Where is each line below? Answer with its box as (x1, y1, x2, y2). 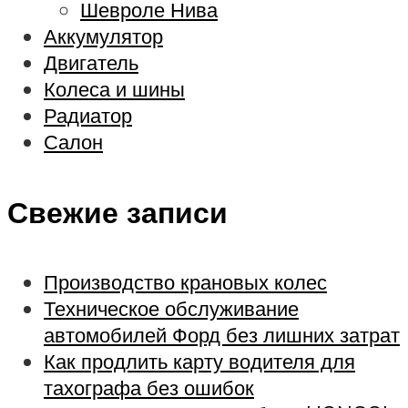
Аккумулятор (44, 23, 163, 50)
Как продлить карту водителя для (44, 348, 355, 375)
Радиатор (44, 102, 132, 129)
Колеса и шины (44, 76, 185, 103)
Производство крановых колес (44, 269, 327, 296)
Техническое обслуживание (44, 295, 299, 322)
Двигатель (44, 49, 138, 76)
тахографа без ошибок (44, 374, 254, 402)
